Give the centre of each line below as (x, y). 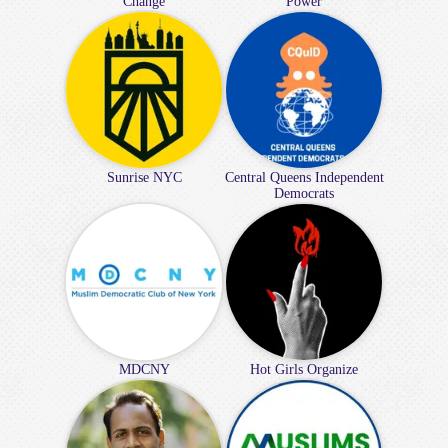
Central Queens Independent (304, 177)
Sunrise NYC (144, 177)
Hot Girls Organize (304, 369)
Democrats (304, 193)
